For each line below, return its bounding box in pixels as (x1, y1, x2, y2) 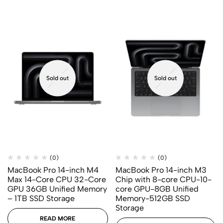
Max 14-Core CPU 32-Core (7, 174, 106, 184)
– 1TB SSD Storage (7, 193, 75, 203)
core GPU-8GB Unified (115, 184, 199, 194)
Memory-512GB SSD (115, 193, 190, 203)
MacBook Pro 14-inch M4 (7, 165, 99, 175)
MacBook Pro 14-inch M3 (115, 165, 207, 175)
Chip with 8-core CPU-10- (115, 174, 212, 184)
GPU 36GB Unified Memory (7, 184, 107, 194)
